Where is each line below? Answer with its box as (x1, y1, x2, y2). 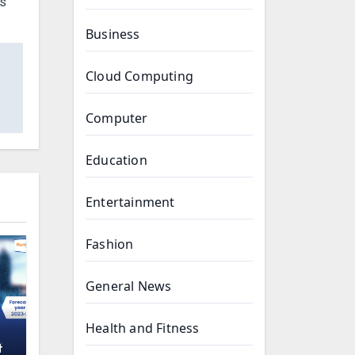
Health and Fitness (86, 319, 200, 337)
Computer (86, 109, 148, 127)
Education (86, 151, 147, 169)
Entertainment (86, 193, 175, 211)
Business (86, 25, 140, 43)
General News (86, 277, 172, 295)
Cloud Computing (86, 67, 193, 85)
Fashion (86, 235, 134, 253)
